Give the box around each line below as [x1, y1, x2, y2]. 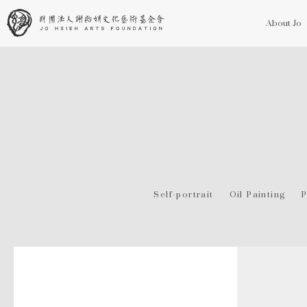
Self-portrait [153, 184, 214, 205]
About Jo [266, 12, 302, 34]
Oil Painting [229, 184, 286, 205]
